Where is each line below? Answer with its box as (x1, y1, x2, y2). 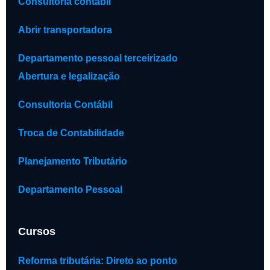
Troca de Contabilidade (18, 128, 124, 139)
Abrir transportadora (18, 25, 112, 36)
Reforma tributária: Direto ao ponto (18, 256, 177, 266)
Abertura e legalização (18, 71, 120, 82)
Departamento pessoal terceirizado (18, 53, 178, 64)
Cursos (18, 225, 55, 237)
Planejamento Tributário (18, 156, 127, 167)
